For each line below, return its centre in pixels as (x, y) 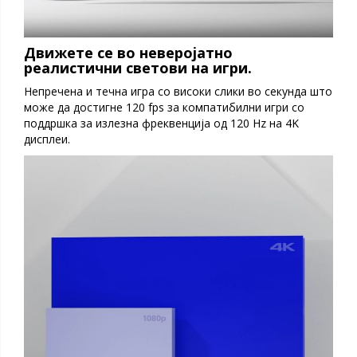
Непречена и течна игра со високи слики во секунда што (178, 92)
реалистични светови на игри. (138, 68)
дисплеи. (47, 139)
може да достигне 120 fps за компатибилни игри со (164, 108)
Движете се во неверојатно (128, 53)
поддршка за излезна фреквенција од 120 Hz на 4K (161, 124)
